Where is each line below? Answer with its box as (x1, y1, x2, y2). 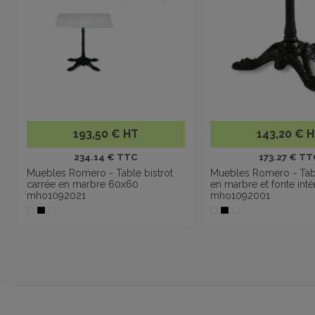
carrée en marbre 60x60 (27, 178, 139, 190)
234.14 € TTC (74, 151, 138, 162)
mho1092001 (210, 189, 270, 201)
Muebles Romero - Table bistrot (27, 167, 173, 179)
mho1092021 (27, 189, 86, 201)
